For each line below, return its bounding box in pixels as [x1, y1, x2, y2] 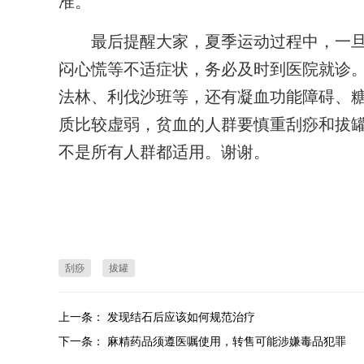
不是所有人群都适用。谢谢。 [58, 143, 270, 161]
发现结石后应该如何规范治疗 [107, 310, 255, 323]
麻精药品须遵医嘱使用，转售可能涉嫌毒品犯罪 [107, 335, 346, 348]
